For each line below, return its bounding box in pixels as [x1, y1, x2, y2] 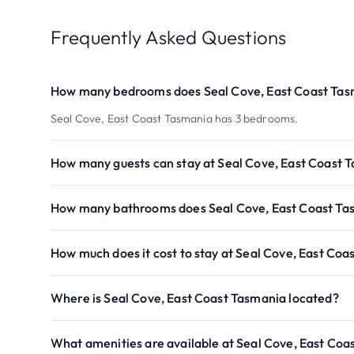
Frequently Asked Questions [51, 25, 287, 49]
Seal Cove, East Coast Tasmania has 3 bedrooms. [51, 111, 299, 126]
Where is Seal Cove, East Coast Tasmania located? [51, 290, 339, 306]
